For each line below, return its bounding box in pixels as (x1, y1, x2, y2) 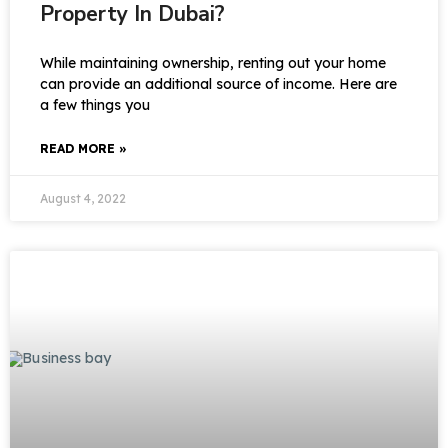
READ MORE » (40, 141, 127, 156)
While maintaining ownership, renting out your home (40, 54, 386, 72)
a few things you (40, 96, 150, 114)
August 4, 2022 (40, 191, 126, 206)
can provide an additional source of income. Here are (40, 75, 397, 93)
